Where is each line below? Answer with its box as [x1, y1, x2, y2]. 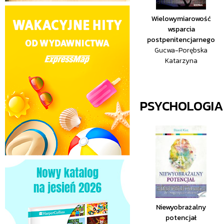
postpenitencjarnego [147, 34, 215, 45]
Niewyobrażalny [156, 202, 206, 212]
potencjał [165, 212, 197, 223]
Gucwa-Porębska [154, 45, 208, 55]
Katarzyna [164, 55, 197, 66]
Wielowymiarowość [151, 13, 211, 24]
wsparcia [167, 24, 195, 34]
